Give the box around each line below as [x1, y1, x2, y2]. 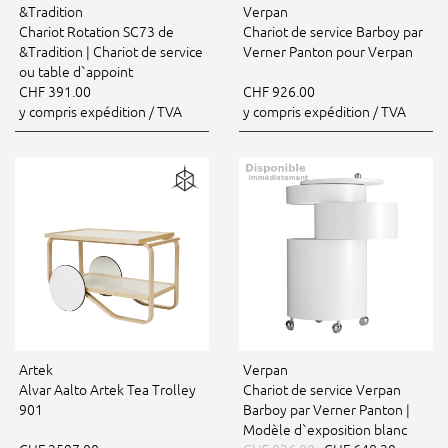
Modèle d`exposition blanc [243, 422, 407, 438]
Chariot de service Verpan [243, 382, 401, 398]
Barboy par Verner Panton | [243, 402, 410, 418]
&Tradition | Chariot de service [19, 44, 203, 60]
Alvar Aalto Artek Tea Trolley [19, 382, 196, 398]
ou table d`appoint [19, 64, 133, 80]
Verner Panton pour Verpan [243, 44, 413, 60]
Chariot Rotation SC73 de [19, 24, 174, 40]
